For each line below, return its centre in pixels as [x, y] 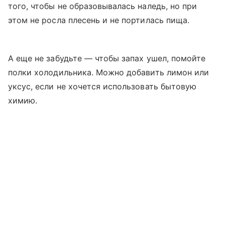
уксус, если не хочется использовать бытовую [102, 86]
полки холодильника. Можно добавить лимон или [109, 72]
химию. [23, 100]
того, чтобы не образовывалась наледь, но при [103, 6]
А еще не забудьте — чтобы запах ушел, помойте [107, 58]
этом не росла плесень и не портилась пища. [99, 20]
